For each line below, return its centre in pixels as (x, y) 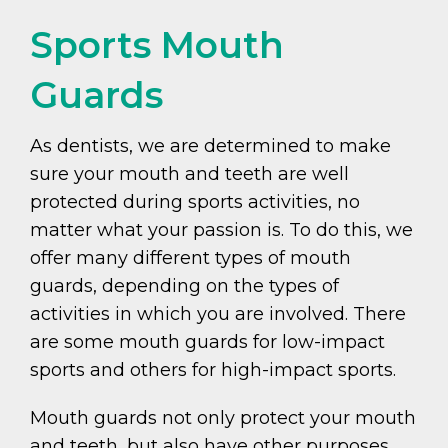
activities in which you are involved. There (218, 314)
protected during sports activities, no (195, 202)
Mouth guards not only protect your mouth (223, 418)
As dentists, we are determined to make (210, 146)
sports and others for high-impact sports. (213, 370)
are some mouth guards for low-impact (207, 342)
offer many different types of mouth (190, 258)
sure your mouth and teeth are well (189, 174)
